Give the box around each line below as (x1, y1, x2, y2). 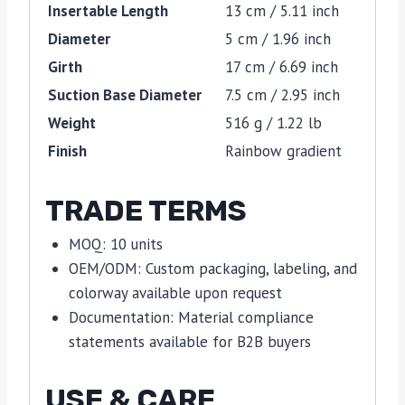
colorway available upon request (68, 283, 282, 304)
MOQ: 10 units (68, 234, 163, 255)
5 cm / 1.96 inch (225, 28, 331, 49)
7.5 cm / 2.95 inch (225, 84, 340, 105)
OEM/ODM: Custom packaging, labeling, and (68, 259, 357, 279)
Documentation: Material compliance (68, 307, 314, 328)
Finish (48, 140, 87, 161)
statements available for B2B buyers (68, 332, 311, 353)
